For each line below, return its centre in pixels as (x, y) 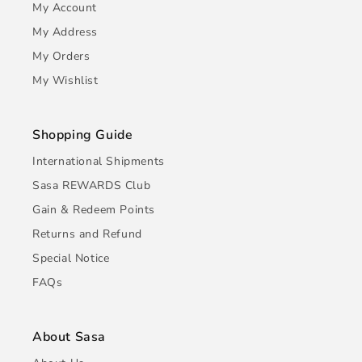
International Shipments (99, 161)
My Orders (61, 56)
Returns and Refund (87, 234)
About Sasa (69, 337)
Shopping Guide (83, 135)
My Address (65, 32)
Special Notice (71, 258)
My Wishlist (65, 80)
